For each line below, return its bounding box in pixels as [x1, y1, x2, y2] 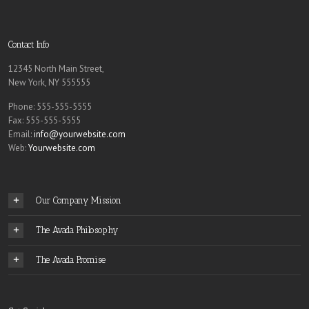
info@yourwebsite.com [34, 128, 126, 140]
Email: [8, 128, 34, 140]
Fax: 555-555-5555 [8, 114, 81, 126]
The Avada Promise [36, 255, 106, 265]
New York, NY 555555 [8, 77, 90, 88]
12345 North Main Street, [8, 63, 104, 74]
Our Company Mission [36, 195, 121, 206]
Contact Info [8, 39, 50, 50]
